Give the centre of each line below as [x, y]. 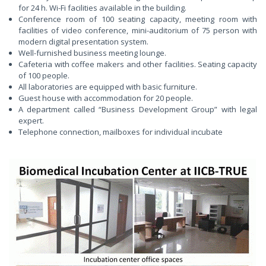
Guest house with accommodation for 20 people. [106, 98]
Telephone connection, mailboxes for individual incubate [122, 132]
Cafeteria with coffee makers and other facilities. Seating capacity [138, 64]
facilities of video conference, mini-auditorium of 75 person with [138, 30]
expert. [31, 120]
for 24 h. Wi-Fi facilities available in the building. [102, 7]
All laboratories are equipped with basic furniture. [108, 86]
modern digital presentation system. [83, 41]
